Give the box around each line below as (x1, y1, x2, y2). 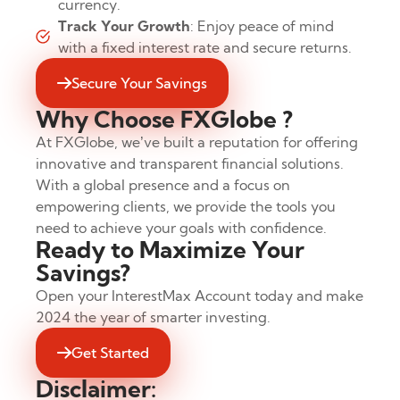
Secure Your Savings (71, 74, 207, 93)
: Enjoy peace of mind (190, 17, 334, 36)
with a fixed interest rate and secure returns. (58, 38, 352, 57)
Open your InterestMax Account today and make (36, 287, 363, 305)
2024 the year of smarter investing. (36, 308, 271, 327)
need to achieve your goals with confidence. (36, 219, 327, 237)
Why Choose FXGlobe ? (36, 104, 293, 135)
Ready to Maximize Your (36, 235, 304, 265)
